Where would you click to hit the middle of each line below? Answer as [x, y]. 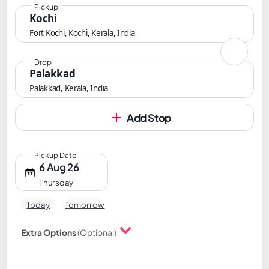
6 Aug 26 [59, 167]
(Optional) [97, 232]
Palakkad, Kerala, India [69, 88]
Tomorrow [85, 204]
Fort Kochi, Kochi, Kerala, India [82, 33]
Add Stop [149, 118]
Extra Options [50, 232]
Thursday [56, 182]
